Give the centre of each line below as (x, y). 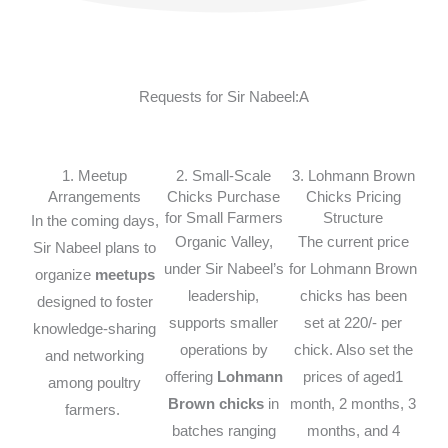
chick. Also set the (353, 350)
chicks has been (353, 296)
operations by (223, 350)
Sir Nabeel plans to (95, 248)
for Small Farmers (223, 218)
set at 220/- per (353, 323)
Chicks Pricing (353, 197)
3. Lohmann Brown (353, 176)
